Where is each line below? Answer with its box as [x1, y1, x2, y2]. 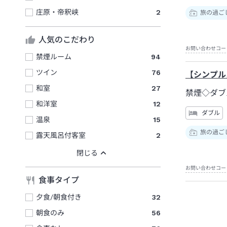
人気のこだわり [39, 35, 95, 45]
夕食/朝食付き [36, 193, 82, 201]
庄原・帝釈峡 [36, 8, 79, 16]
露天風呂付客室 [36, 131, 86, 139]
